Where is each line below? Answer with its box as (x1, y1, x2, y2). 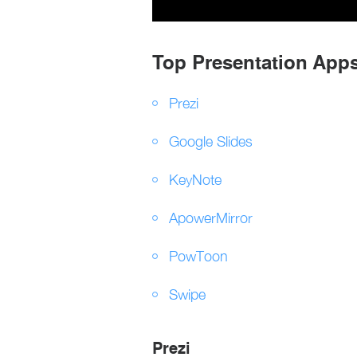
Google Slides (169, 133, 253, 151)
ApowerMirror (169, 210, 253, 227)
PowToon (169, 248, 228, 265)
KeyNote (169, 171, 222, 189)
